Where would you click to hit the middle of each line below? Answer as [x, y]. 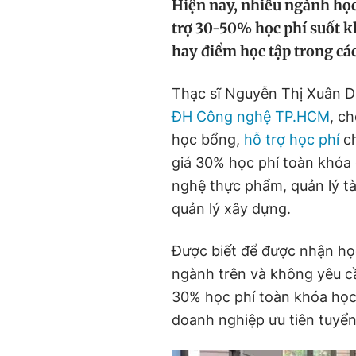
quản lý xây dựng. [231, 209]
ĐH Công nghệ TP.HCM [251, 116]
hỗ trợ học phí [292, 139]
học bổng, [208, 139]
